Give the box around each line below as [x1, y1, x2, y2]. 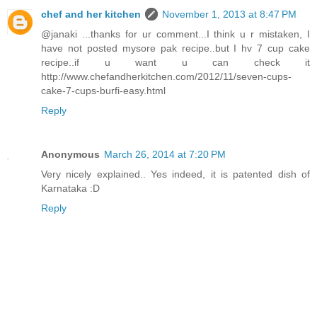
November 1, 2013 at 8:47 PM [162, 8, 296, 20]
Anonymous [41, 148, 100, 160]
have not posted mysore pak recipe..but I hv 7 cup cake [41, 42, 310, 54]
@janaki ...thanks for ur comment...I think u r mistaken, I [41, 28, 310, 40]
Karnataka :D [41, 182, 100, 194]
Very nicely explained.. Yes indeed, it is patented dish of [41, 168, 310, 180]
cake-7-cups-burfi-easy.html [41, 84, 166, 96]
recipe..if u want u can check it [41, 56, 310, 68]
